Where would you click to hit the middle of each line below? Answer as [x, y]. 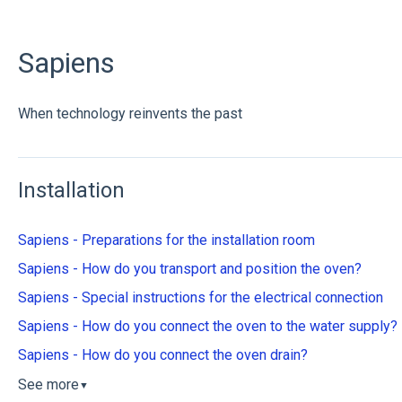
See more [48, 385]
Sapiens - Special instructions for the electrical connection [200, 298]
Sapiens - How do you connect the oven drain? [162, 355]
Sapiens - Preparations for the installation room [166, 240]
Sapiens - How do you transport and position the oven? [189, 269]
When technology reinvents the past [130, 114]
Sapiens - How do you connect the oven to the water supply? [207, 327]
